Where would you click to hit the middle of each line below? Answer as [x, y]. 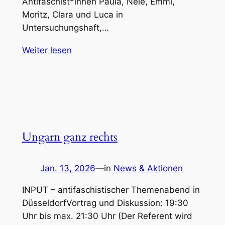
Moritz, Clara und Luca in [72, 14]
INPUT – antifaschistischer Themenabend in [111, 190]
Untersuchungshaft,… [65, 27]
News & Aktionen [148, 168]
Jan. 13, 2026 [68, 168]
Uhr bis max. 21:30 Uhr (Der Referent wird [107, 216]
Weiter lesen [47, 50]
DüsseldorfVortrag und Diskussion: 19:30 [105, 203]
